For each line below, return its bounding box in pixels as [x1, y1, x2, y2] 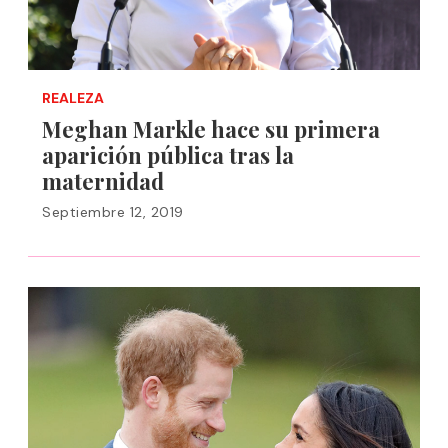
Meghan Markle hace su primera [42, 114, 380, 144]
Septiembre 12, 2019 [42, 203, 184, 221]
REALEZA [42, 89, 104, 107]
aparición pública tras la [42, 140, 294, 170]
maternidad [42, 166, 164, 196]
